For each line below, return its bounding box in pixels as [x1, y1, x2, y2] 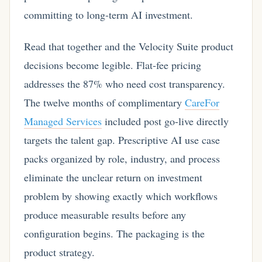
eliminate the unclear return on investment [24, 170, 202, 184]
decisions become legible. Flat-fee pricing [24, 57, 201, 72]
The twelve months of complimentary [24, 95, 185, 109]
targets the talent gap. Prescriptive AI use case [24, 132, 220, 147]
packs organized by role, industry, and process [24, 151, 220, 166]
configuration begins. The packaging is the [24, 226, 205, 240]
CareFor [185, 95, 219, 109]
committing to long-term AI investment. [24, 7, 193, 22]
